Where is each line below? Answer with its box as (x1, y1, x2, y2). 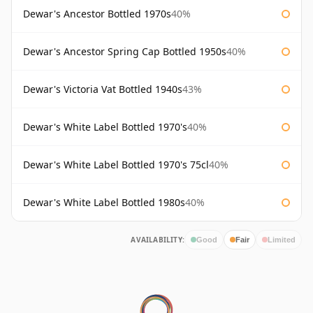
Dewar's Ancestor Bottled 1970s (23, 7, 171, 21)
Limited (268, 235, 296, 244)
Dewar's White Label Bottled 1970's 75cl (23, 158, 209, 172)
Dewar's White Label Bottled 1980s (23, 196, 185, 210)
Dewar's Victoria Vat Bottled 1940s (23, 82, 182, 96)
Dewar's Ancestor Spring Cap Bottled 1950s (23, 45, 226, 59)
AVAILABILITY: (131, 235, 184, 245)
